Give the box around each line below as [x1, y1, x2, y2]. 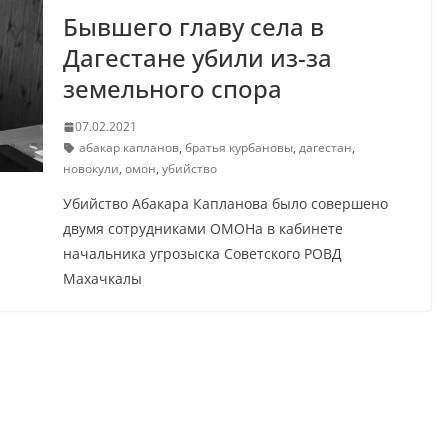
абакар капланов [78, 139, 179, 157]
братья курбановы [184, 139, 293, 157]
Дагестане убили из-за [62, 41, 332, 75]
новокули [62, 160, 119, 178]
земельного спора [62, 72, 282, 106]
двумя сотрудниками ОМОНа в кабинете [62, 219, 343, 239]
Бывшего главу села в [62, 10, 324, 44]
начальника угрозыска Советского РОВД [62, 244, 342, 264]
